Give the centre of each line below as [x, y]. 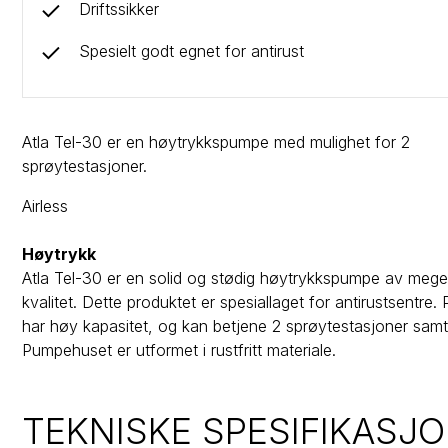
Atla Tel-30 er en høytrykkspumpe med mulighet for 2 [216, 141]
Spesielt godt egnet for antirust [192, 51]
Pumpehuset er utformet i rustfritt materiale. [179, 349]
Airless [45, 205]
